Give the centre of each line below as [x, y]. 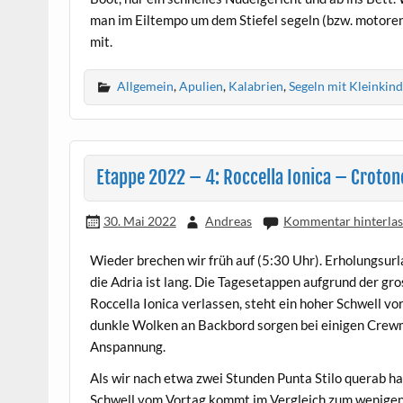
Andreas [228, 220]
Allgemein [146, 86]
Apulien [201, 86]
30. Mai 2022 [139, 220]
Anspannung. [128, 346]
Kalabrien [256, 86]
